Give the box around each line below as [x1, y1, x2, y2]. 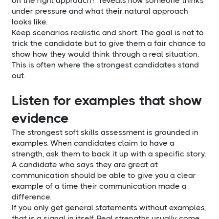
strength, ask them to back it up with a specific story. [12, 149, 206, 158]
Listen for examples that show [12, 92, 202, 109]
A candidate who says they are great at [12, 159, 158, 169]
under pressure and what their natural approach [12, 6, 188, 16]
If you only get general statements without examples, [12, 202, 206, 212]
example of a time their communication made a [12, 181, 187, 191]
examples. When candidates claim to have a [12, 138, 175, 148]
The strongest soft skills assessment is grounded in [12, 127, 198, 137]
